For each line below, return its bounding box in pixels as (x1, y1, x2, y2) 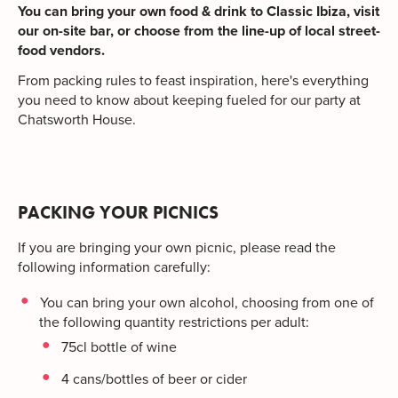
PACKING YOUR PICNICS (18, 201, 219, 224)
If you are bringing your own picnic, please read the (18, 237, 336, 258)
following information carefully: (18, 257, 211, 277)
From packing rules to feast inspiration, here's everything (18, 70, 369, 91)
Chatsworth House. (18, 109, 136, 130)
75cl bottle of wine (61, 337, 177, 357)
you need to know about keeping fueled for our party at (18, 90, 361, 110)
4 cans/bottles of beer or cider (61, 369, 247, 389)
